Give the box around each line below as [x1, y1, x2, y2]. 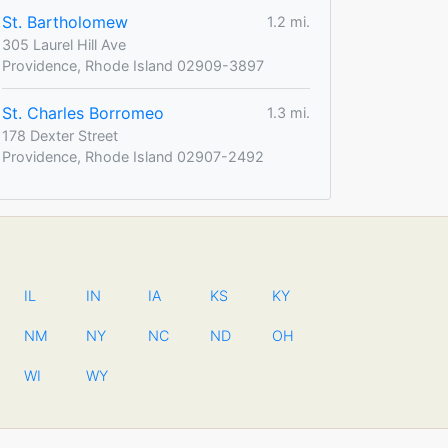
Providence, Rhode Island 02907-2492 [2, 147, 264, 165]
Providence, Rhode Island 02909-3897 [2, 56, 264, 74]
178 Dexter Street [2, 126, 118, 144]
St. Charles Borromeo [2, 102, 164, 123]
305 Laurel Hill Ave [2, 35, 126, 53]
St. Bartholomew [2, 11, 128, 32]
